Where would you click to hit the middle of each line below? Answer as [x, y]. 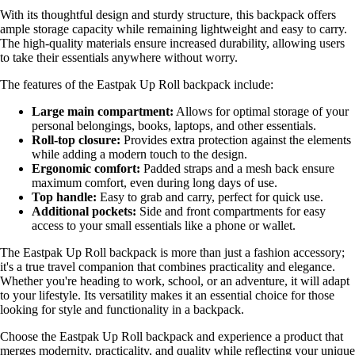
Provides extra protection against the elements [236, 140]
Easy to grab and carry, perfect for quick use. [210, 197]
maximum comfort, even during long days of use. [155, 183]
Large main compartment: [103, 112]
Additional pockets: [84, 212]
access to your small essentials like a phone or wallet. [164, 226]
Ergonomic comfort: [86, 169]
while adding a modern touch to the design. [139, 155]
